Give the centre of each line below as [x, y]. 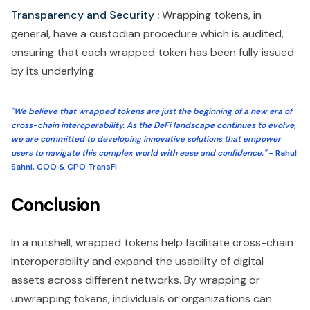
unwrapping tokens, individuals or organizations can [142, 299]
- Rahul [283, 153]
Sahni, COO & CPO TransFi [64, 167]
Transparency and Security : [86, 15]
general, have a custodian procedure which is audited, [147, 34]
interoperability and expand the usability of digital [137, 262]
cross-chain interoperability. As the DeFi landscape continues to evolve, [154, 126]
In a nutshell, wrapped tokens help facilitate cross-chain [152, 243]
